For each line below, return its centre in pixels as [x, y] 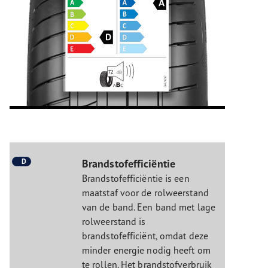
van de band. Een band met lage [148, 207]
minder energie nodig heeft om [146, 250]
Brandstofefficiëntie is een [135, 178]
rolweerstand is [114, 221]
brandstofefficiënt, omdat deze [145, 235]
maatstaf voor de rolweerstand [145, 192]
